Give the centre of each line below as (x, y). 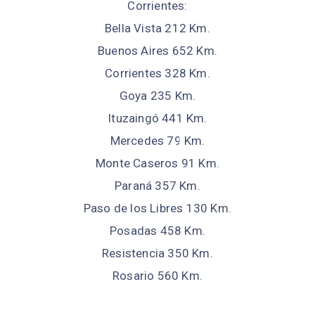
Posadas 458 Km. (157, 231)
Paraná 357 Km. (157, 186)
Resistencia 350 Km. (157, 253)
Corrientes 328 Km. (157, 73)
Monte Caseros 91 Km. (157, 163)
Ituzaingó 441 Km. (157, 118)
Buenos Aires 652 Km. (157, 51)
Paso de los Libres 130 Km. (157, 208)
